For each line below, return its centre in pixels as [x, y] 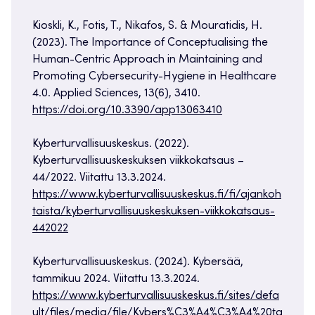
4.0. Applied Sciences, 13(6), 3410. [116, 94]
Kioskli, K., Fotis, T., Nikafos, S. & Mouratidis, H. [147, 26]
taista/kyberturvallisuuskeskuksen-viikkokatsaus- [154, 212]
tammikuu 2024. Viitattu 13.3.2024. [116, 279]
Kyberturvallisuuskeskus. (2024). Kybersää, [138, 263]
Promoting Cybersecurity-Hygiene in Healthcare [154, 77]
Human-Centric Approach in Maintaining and [147, 60]
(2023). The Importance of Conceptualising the [150, 43]
